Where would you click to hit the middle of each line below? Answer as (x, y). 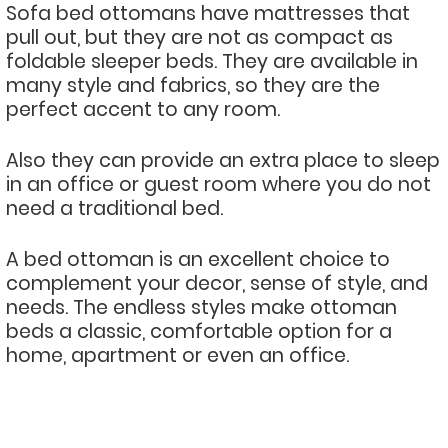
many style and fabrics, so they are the (193, 85)
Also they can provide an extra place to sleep (223, 160)
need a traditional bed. (114, 208)
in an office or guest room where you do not (218, 184)
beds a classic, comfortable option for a (199, 331)
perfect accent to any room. (143, 109)
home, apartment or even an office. (177, 355)
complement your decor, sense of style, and (217, 283)
